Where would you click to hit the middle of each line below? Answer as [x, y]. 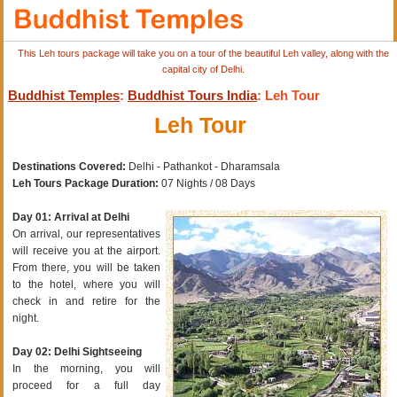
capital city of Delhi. [204, 69]
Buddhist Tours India [192, 95]
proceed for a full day [86, 385]
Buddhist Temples [64, 95]
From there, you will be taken [86, 267]
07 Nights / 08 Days [208, 183]
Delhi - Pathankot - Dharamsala [203, 166]
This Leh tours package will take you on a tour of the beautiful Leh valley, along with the [204, 53]
